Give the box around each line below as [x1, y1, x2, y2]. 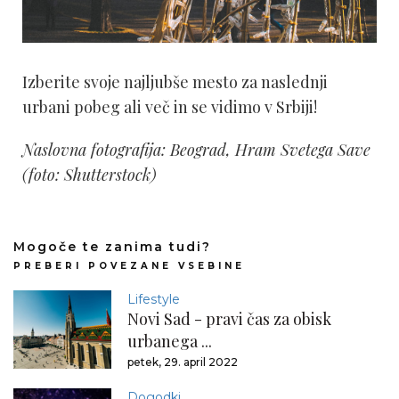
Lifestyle [127, 291, 180, 308]
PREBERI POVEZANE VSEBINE [13, 260, 245, 273]
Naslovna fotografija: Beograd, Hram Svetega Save [22, 139, 370, 161]
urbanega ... [127, 330, 212, 353]
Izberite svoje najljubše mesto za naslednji [22, 71, 328, 94]
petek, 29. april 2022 [127, 355, 238, 370]
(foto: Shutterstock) [22, 164, 157, 186]
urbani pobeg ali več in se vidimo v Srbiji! [22, 96, 317, 118]
